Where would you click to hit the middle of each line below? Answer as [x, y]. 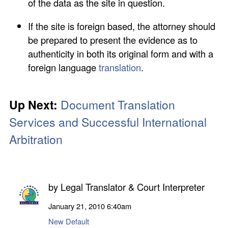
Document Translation [118, 105]
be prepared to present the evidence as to [113, 39]
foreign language [64, 67]
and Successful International [133, 122]
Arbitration [36, 139]
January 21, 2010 [78, 206]
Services [34, 122]
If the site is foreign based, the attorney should [122, 26]
